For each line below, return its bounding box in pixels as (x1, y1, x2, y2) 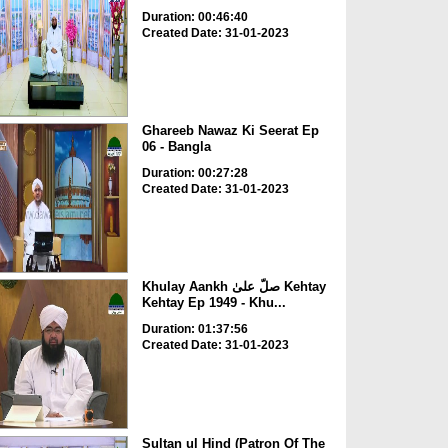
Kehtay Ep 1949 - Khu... (141, 295, 286, 311)
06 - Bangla (141, 138, 211, 154)
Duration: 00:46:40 (141, 9, 248, 24)
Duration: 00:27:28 (141, 165, 248, 180)
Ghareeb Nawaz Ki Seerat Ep (141, 122, 319, 138)
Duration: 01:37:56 (141, 322, 248, 337)
